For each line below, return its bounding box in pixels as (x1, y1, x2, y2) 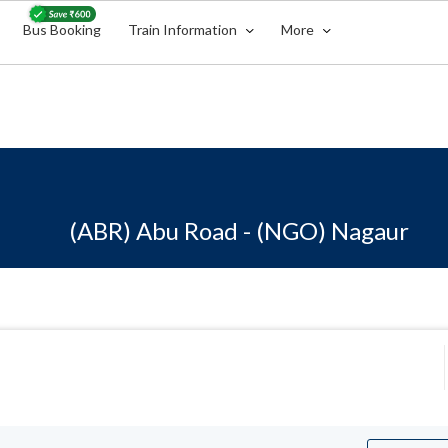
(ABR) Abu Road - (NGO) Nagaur (69, 216, 409, 245)
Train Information (128, 21, 241, 38)
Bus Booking (23, 21, 102, 38)
